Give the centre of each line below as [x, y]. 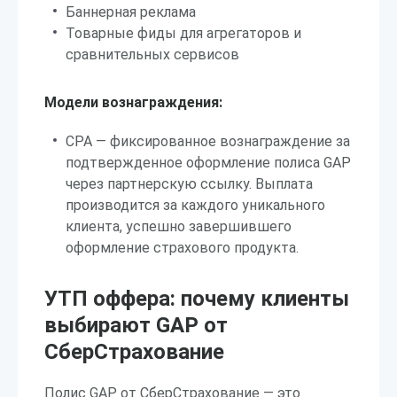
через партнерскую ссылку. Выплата [189, 184]
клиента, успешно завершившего [179, 226]
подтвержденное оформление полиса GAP [208, 163]
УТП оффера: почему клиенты [197, 299]
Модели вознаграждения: [133, 102]
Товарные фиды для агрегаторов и [183, 33]
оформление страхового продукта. [182, 248]
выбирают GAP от [136, 325]
